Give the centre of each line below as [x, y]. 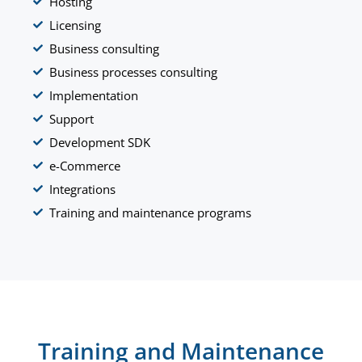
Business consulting [104, 48]
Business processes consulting [133, 72]
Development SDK [100, 142]
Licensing [75, 25]
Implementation [94, 95]
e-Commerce [85, 165]
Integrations [82, 189]
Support [72, 118]
